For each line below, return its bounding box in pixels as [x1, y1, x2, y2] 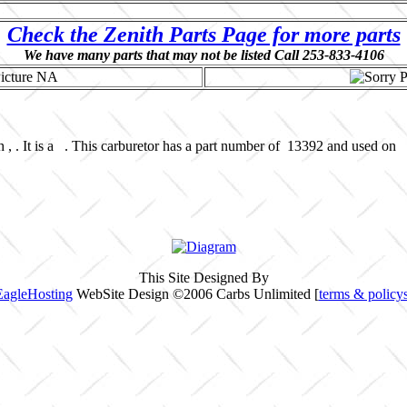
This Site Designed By [138, 270, 269, 285]
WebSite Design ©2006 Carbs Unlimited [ [72, 286, 319, 302]
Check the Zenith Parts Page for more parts [6, 23, 401, 46]
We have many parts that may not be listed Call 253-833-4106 [23, 47, 384, 63]
